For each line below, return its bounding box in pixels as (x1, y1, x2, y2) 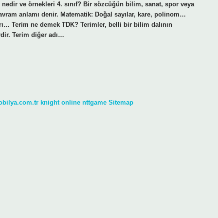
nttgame (82, 98, 107, 106)
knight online (40, 98, 80, 106)
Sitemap (109, 98, 133, 106)
